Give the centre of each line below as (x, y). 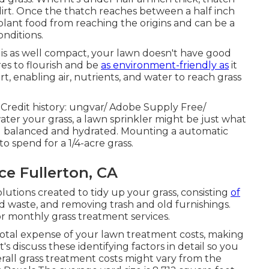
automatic (204, 131)
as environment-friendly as (165, 65)
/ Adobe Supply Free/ (155, 107)
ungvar (86, 107)
